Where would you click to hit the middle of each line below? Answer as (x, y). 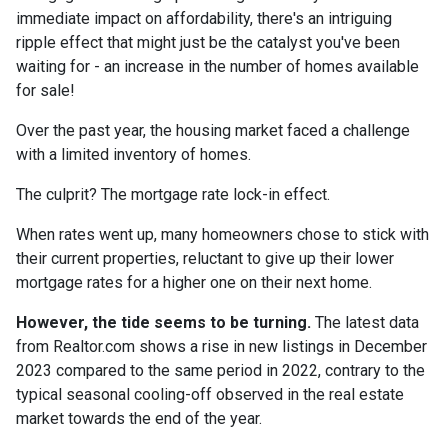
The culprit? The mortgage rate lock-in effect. (173, 195)
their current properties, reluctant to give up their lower (205, 259)
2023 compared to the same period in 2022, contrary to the (220, 371)
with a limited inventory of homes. (133, 155)
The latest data (365, 323)
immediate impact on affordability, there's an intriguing (204, 19)
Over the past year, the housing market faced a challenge (213, 131)
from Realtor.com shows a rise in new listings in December (221, 347)
